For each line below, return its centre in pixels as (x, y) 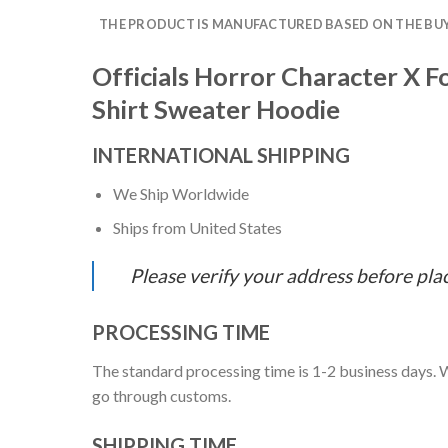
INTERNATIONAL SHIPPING (221, 154)
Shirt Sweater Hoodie (216, 108)
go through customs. (161, 396)
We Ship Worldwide (180, 193)
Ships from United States (197, 228)
